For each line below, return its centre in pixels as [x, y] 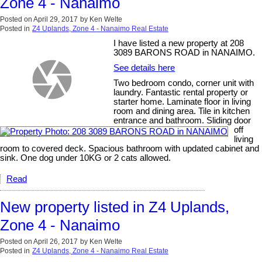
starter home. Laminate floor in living [182, 102]
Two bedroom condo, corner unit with [184, 83]
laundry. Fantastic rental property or [181, 93]
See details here [144, 68]
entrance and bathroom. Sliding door [182, 121]
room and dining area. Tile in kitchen [182, 111]
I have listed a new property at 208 [179, 44]
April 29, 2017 [56, 20]
